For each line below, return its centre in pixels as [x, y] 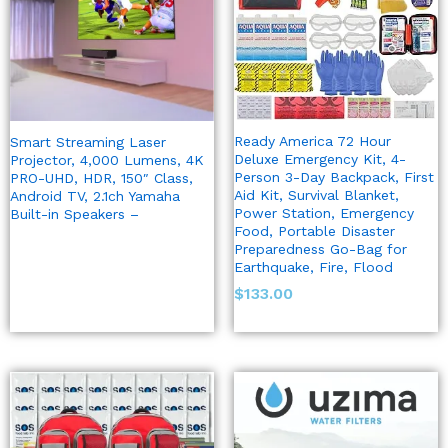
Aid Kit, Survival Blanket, [316, 195]
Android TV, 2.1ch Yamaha [95, 196]
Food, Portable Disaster [314, 231]
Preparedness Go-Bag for [320, 249]
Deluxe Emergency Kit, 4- [320, 159]
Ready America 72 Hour [312, 141]
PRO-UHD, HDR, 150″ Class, [101, 178]
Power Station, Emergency [324, 213]
